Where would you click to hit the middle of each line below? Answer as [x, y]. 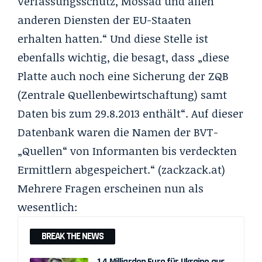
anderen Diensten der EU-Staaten [104, 20]
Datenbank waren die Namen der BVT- [118, 132]
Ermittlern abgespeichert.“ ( [89, 169]
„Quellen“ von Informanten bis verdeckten [127, 151]
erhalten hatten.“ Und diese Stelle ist [113, 38]
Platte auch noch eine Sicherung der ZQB [123, 76]
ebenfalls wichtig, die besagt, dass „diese [123, 57]
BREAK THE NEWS [73, 236]
